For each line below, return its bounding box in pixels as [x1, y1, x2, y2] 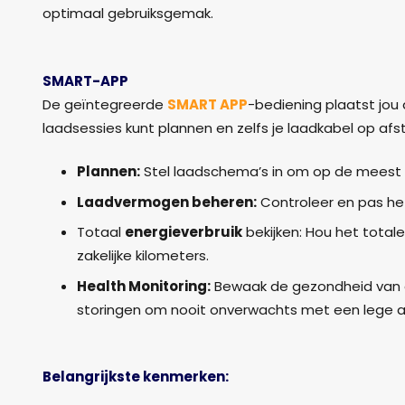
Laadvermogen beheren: [76, 192, 257, 212]
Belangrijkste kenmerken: [42, 367, 229, 387]
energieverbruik [124, 222, 242, 242]
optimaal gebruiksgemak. [42, 4, 213, 24]
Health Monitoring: [76, 276, 211, 296]
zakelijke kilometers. [76, 246, 209, 266]
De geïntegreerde [42, 94, 167, 114]
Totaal [76, 222, 125, 242]
